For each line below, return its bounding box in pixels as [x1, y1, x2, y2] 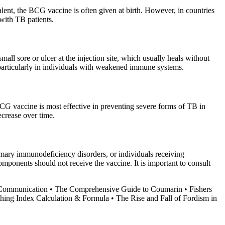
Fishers [189, 185, 212, 194]
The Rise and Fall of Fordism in [116, 194, 217, 203]
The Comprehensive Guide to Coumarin [55, 185, 182, 194]
